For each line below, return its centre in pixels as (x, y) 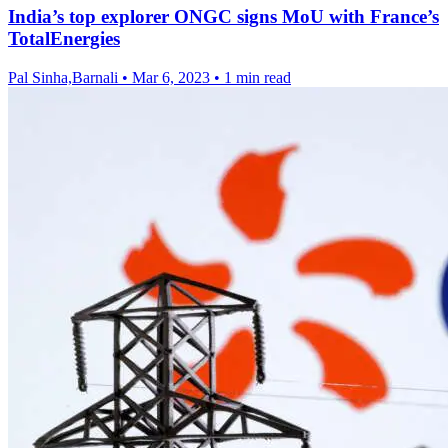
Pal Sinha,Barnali (63, 77)
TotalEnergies (64, 39)
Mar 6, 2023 (171, 77)
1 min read (257, 77)
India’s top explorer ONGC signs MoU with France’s (223, 17)
